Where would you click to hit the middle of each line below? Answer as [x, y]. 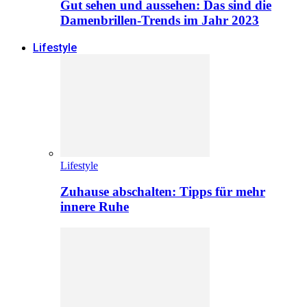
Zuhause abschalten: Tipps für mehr [163, 192]
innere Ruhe [95, 207]
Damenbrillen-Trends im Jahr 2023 [160, 20]
